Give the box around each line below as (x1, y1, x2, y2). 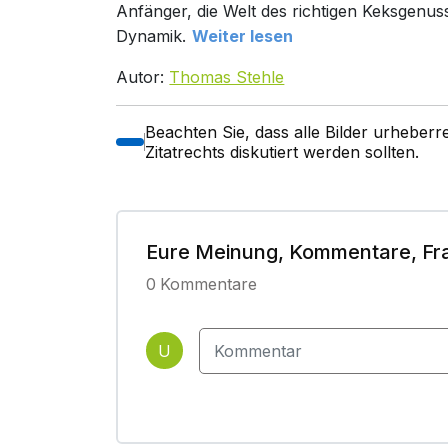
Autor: (116, 67, 170, 87)
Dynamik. (116, 26, 187, 46)
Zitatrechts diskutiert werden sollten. (145, 142, 420, 162)
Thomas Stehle (169, 67, 285, 87)
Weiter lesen (192, 26, 294, 46)
